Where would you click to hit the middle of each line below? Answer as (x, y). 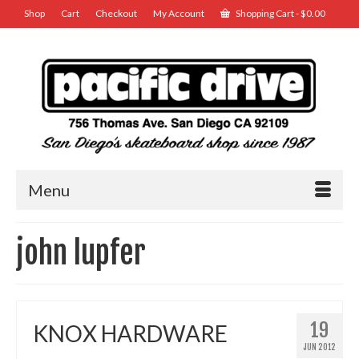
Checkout (116, 13)
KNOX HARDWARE (130, 334)
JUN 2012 (319, 347)
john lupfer (81, 253)
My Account (179, 13)
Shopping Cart (265, 13)
